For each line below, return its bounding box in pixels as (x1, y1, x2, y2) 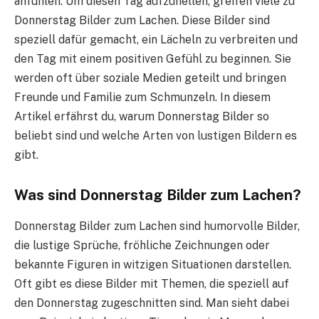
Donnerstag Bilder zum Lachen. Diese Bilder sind (14, 13, 270, 27)
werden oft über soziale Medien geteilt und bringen (14, 70, 286, 85)
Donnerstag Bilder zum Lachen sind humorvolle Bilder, (14, 219, 300, 233)
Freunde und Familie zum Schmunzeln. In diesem (14, 90, 271, 104)
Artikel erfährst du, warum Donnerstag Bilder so (14, 109, 269, 123)
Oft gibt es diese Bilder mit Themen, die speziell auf (14, 276, 289, 291)
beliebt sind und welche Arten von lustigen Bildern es (14, 128, 297, 142)
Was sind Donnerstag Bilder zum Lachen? (14, 186, 301, 204)
